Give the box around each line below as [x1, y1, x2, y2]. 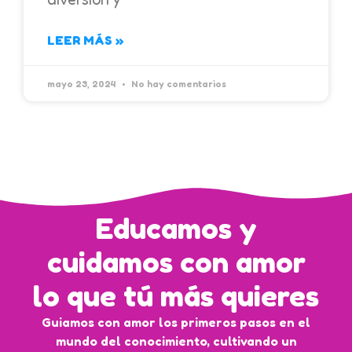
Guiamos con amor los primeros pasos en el [42, 313, 310, 330]
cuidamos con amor [46, 244, 306, 279]
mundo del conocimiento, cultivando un [55, 332, 297, 349]
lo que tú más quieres [33, 278, 319, 313]
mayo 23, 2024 [47, 77, 118, 90]
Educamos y [95, 211, 257, 245]
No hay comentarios [129, 77, 226, 90]
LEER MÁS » [47, 31, 123, 48]
